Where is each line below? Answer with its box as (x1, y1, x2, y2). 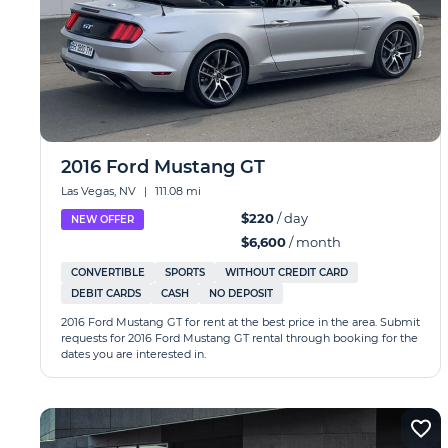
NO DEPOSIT (209, 287, 273, 300)
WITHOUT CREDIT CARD (225, 266, 348, 279)
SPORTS (165, 266, 205, 279)
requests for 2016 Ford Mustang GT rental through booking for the (61, 331, 418, 345)
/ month (285, 234, 341, 250)
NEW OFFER (71, 213, 134, 226)
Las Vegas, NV (61, 184, 139, 198)
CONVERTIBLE (71, 266, 145, 279)
